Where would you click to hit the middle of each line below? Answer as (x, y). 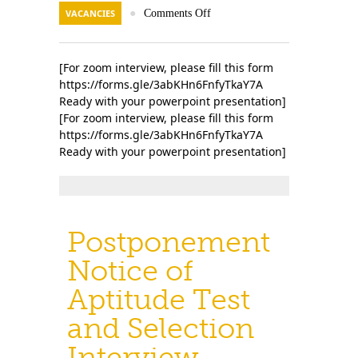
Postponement (169, 242)
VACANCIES (90, 13)
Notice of (130, 270)
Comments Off (177, 13)
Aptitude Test (159, 299)
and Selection (161, 328)
